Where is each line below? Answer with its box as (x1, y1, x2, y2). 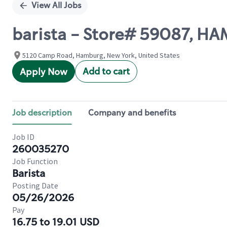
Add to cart (83, 65, 130, 78)
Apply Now (20, 66, 67, 78)
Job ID (12, 132, 34, 142)
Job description (12, 107, 72, 118)
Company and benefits (88, 107, 176, 118)
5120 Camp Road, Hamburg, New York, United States (22, 51, 180, 60)
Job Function (12, 156, 58, 166)
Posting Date (12, 180, 58, 191)
